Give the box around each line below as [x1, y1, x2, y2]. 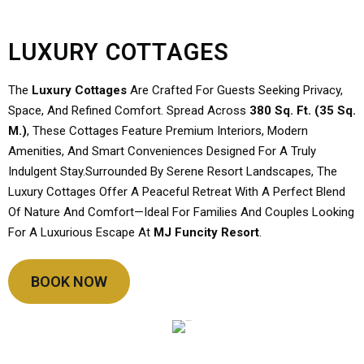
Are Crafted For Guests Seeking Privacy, [127, 83, 343, 97]
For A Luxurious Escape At [8, 225, 154, 240]
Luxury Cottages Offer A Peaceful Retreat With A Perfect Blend [8, 184, 345, 199]
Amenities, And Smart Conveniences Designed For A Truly [8, 144, 316, 158]
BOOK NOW [31, 273, 107, 290]
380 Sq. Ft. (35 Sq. [249, 103, 356, 118]
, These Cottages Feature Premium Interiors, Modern [27, 123, 308, 138]
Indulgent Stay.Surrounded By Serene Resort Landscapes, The [8, 164, 337, 179]
